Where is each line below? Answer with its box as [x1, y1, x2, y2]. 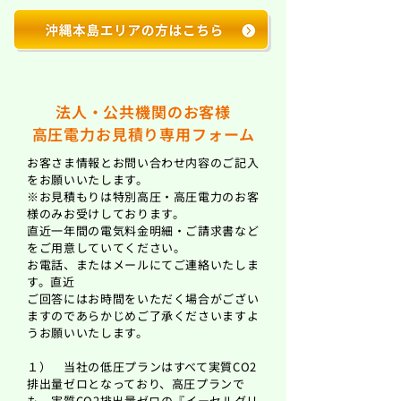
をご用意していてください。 [27, 239, 186, 256]
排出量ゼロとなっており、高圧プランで [27, 375, 245, 392]
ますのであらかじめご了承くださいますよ [27, 307, 260, 324]
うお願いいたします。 [27, 324, 149, 341]
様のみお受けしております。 [27, 205, 185, 222]
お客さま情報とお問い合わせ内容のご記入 [27, 154, 260, 171]
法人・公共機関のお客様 [55, 100, 232, 123]
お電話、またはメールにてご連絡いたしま [27, 256, 260, 273]
